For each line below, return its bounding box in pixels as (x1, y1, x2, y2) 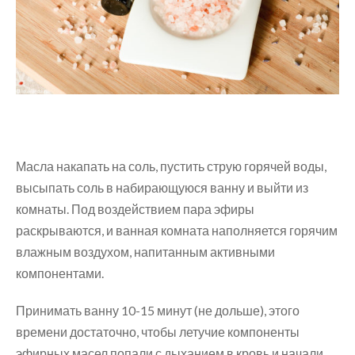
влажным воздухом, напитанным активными (16, 243, 275, 259)
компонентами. (16, 265, 104, 281)
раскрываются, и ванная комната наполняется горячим (16, 222, 338, 238)
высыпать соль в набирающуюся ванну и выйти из (16, 179, 308, 195)
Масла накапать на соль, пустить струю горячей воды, (16, 158, 326, 174)
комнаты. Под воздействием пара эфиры (16, 200, 254, 216)
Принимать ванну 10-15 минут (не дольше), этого (16, 302, 300, 318)
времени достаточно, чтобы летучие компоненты (16, 323, 300, 339)
